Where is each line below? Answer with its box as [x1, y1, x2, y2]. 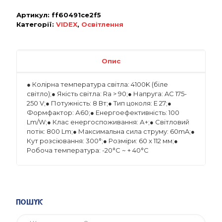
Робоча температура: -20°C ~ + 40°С [27, 146, 149, 154]
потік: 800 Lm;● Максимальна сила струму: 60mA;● [27, 127, 195, 135]
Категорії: [16, 20, 56, 28]
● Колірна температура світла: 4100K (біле [27, 80, 168, 88]
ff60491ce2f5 [52, 11, 101, 19]
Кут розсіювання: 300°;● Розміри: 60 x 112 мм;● [27, 137, 178, 145]
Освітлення [81, 20, 123, 28]
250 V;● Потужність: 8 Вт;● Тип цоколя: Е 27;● [27, 99, 171, 107]
